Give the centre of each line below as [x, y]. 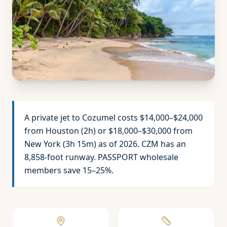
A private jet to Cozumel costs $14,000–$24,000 [113, 118]
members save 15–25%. [69, 170]
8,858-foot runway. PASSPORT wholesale [101, 157]
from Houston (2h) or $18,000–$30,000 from [108, 131]
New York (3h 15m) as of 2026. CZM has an [105, 144]
